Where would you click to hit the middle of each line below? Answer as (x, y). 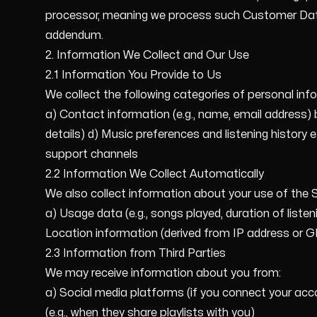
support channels (92, 154)
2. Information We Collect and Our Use (147, 55)
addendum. (74, 35)
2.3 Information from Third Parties (136, 253)
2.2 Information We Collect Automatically (155, 174)
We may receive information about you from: (163, 273)
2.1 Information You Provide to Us (133, 75)
